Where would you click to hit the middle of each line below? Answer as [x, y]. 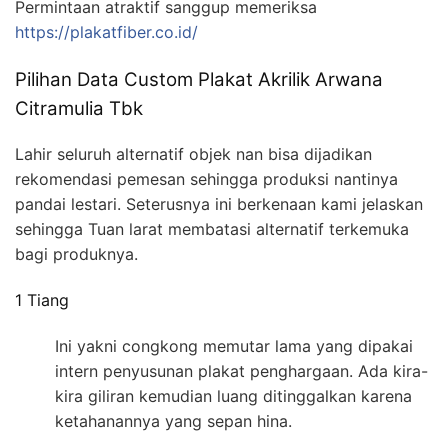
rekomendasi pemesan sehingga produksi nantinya [206, 178]
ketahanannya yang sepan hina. [173, 421]
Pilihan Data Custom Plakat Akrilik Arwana [199, 80]
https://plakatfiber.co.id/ [106, 32]
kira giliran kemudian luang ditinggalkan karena [233, 396]
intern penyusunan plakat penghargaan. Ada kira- [241, 371]
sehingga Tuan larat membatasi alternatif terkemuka [212, 228]
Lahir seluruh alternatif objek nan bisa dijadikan [193, 153]
